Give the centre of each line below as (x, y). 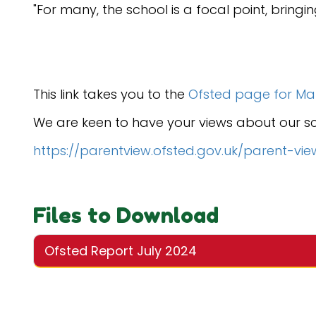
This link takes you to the (111, 94)
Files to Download (126, 215)
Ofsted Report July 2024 (121, 251)
